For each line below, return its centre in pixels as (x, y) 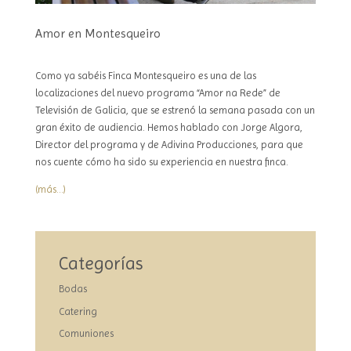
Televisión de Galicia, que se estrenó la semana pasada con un (175, 110)
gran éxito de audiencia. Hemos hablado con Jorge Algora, (168, 128)
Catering (78, 311)
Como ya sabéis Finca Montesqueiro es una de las (145, 76)
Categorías (101, 264)
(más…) (50, 190)
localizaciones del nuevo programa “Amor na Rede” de (157, 93)
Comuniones (86, 334)
